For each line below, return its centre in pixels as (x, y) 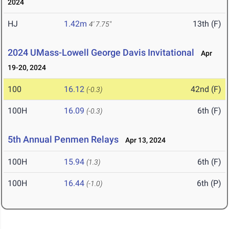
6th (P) (209, 184)
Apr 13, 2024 (143, 140)
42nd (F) (206, 89)
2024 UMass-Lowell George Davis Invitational (101, 53)
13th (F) (207, 24)
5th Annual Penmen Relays (63, 140)
